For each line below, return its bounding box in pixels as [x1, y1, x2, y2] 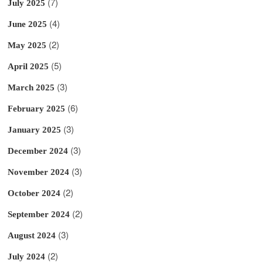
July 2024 [8, 251, 46, 261]
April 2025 [8, 61, 49, 71]
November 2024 [8, 167, 70, 177]
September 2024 [8, 209, 70, 219]
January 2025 [8, 124, 62, 134]
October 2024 [8, 188, 61, 198]
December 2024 [8, 146, 69, 156]
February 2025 [8, 103, 66, 113]
